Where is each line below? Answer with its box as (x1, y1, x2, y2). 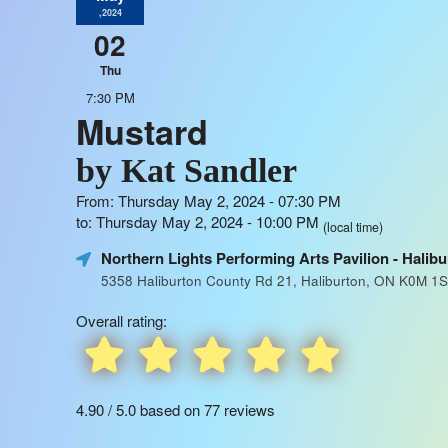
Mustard (76, 107, 208, 155)
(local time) (323, 218, 383, 236)
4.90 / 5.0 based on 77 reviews (76, 399, 275, 420)
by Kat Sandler (76, 152, 297, 189)
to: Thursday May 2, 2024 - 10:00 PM (76, 211, 323, 232)
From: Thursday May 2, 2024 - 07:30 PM (76, 190, 341, 211)
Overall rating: (76, 310, 167, 331)
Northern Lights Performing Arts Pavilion (101, 247, 389, 269)
